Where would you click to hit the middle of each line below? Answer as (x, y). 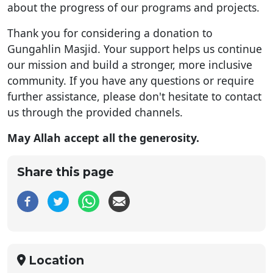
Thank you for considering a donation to (110, 33)
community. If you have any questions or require (131, 80)
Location (55, 260)
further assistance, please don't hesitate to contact (134, 96)
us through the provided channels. (97, 112)
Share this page (66, 172)
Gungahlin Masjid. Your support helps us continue (135, 48)
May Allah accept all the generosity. (103, 137)
